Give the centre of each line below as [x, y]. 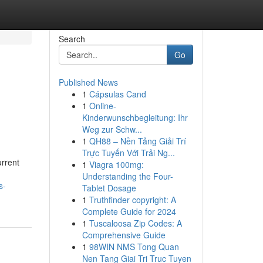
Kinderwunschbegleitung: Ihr [135, 117]
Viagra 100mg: [116, 164]
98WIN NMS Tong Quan [134, 247]
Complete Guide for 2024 [129, 211]
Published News [88, 82]
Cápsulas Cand [117, 94]
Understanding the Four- [127, 176]
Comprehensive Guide [124, 235]
